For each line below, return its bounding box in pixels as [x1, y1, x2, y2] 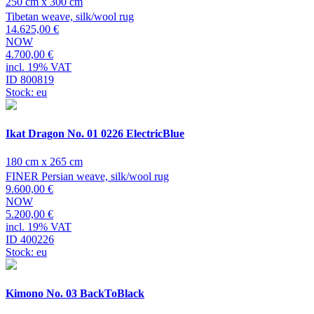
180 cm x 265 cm [6, 155, 83, 168]
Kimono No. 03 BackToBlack [6, 287, 144, 299]
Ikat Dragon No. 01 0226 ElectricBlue [6, 128, 184, 140]
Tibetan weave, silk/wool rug [6, 11, 134, 23]
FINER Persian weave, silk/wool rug [6, 170, 169, 182]
